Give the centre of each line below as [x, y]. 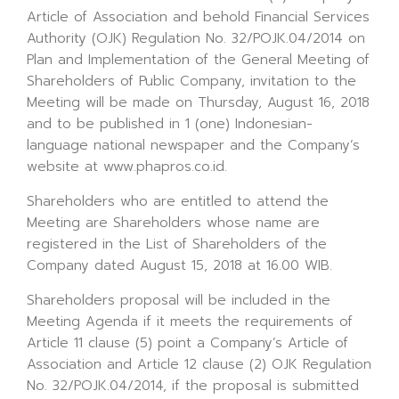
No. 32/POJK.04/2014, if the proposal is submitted [193, 386]
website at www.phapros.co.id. [127, 167]
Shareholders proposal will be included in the [179, 300]
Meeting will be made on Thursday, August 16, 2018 [198, 102]
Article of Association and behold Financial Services [198, 17]
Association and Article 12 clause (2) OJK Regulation [199, 364]
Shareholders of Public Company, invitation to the [191, 81]
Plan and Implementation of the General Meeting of [198, 60]
